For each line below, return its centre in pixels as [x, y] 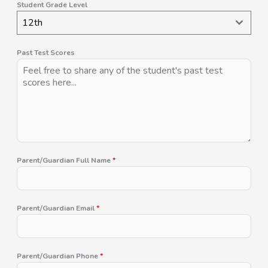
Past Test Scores [46, 52]
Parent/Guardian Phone [59, 256]
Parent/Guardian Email [57, 208]
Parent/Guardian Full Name [65, 160]
